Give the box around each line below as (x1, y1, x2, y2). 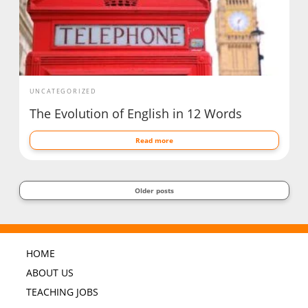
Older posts (134, 186, 174, 196)
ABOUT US (25, 266, 74, 280)
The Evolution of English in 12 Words (29, 104, 242, 122)
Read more (135, 135, 173, 145)
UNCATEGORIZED (29, 86, 97, 96)
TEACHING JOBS (25, 285, 98, 299)
